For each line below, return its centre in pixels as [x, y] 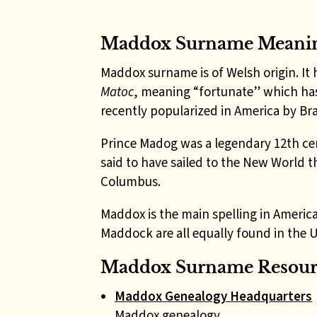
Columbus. [132, 181]
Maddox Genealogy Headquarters [213, 296]
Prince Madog [139, 143]
